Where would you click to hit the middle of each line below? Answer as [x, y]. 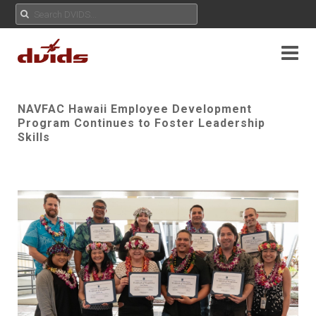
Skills [34, 137]
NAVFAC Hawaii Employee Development [135, 109]
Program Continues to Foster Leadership [141, 123]
